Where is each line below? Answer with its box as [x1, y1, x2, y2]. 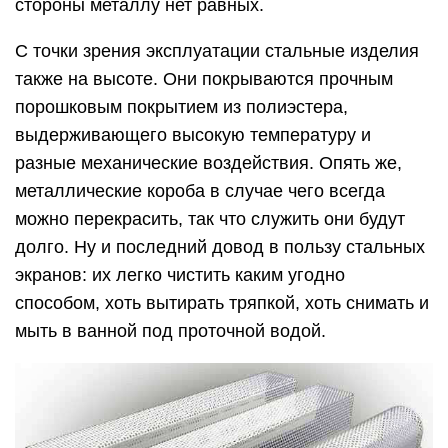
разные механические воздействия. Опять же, [15, 153, 402, 174]
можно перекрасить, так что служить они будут [15, 209, 405, 230]
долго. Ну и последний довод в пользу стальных [15, 237, 425, 258]
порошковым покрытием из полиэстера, [15, 97, 348, 118]
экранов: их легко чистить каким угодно [15, 265, 345, 286]
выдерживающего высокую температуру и [15, 125, 371, 146]
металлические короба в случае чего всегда [15, 181, 385, 202]
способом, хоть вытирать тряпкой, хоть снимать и [15, 293, 429, 314]
